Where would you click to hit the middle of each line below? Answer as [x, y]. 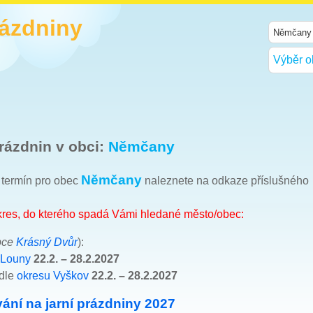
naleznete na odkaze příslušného [225, 180]
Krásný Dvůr [47, 242]
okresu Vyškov [53, 275]
